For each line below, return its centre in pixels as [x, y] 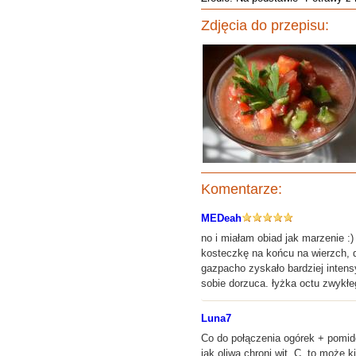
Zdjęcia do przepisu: [265, 25]
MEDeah [221, 218]
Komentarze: [242, 189]
